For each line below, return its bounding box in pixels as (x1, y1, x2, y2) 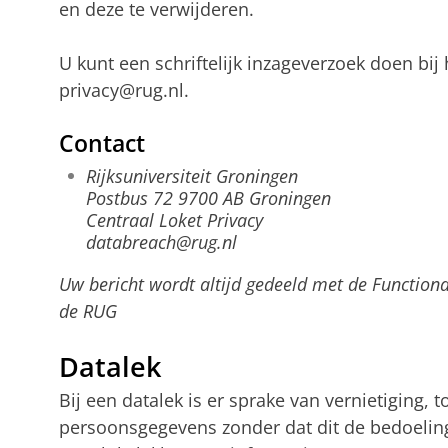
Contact (58, 128, 145, 160)
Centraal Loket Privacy (85, 208, 263, 233)
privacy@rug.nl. (58, 78, 189, 103)
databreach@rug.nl (85, 230, 237, 255)
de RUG (58, 299, 117, 324)
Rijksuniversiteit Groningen (85, 164, 298, 189)
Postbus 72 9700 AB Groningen (85, 186, 331, 211)
